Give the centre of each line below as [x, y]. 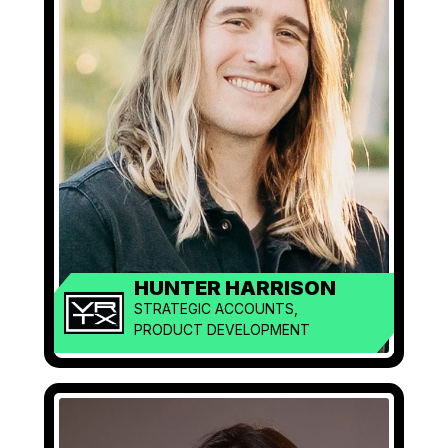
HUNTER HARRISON [235, 288]
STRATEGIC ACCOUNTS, [216, 308]
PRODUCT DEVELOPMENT [222, 329]
